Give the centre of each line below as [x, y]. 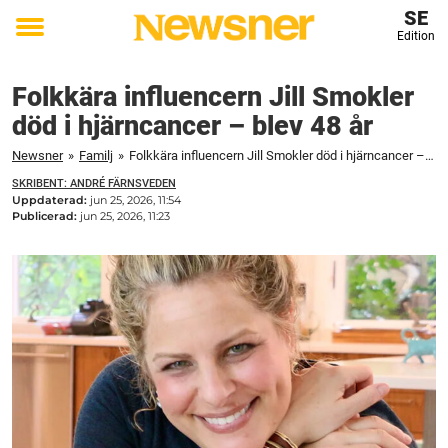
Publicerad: [46, 216]
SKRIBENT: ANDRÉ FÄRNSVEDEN [94, 183]
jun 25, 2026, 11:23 [125, 216]
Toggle [43, 41]
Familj [96, 155]
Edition [415, 36]
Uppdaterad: [51, 200]
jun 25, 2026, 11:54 [135, 200]
